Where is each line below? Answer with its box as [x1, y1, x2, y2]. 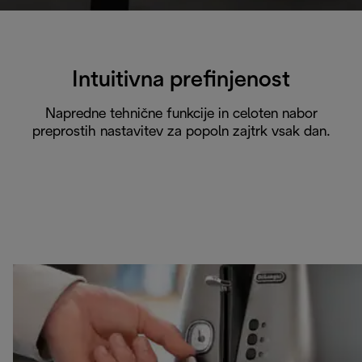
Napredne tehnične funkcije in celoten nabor [44, 107, 318, 121]
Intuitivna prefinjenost [72, 69, 290, 91]
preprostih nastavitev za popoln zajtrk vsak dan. [32, 124, 330, 139]
